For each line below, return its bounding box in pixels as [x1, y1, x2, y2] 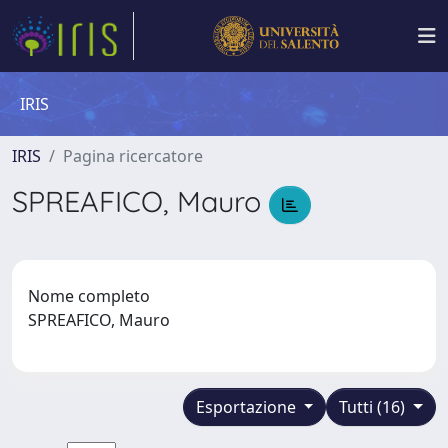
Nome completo [28, 284, 150, 307]
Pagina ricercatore [63, 145, 203, 167]
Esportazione [195, 395, 300, 418]
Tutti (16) [339, 395, 410, 418]
